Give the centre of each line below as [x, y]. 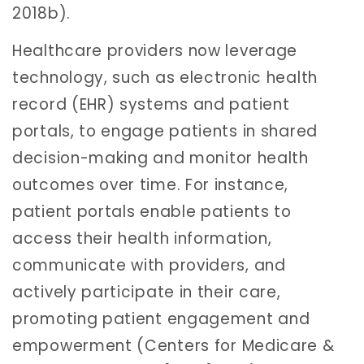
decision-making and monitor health [160, 158]
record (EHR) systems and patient [151, 104]
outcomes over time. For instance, [151, 184]
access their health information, [142, 238]
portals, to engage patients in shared [165, 131]
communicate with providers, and [149, 265]
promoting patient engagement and [161, 318]
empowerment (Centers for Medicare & [173, 345]
